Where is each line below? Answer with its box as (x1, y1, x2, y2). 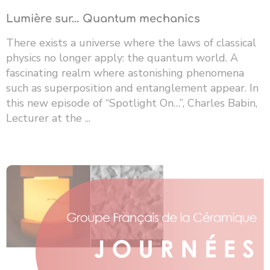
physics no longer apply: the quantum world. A (6, 51, 238, 66)
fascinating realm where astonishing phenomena (6, 66, 244, 81)
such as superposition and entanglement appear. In (6, 81, 259, 96)
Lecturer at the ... (6, 111, 90, 126)
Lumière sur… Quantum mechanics (6, 13, 200, 25)
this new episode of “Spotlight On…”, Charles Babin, (6, 96, 257, 111)
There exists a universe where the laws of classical (6, 36, 256, 51)
